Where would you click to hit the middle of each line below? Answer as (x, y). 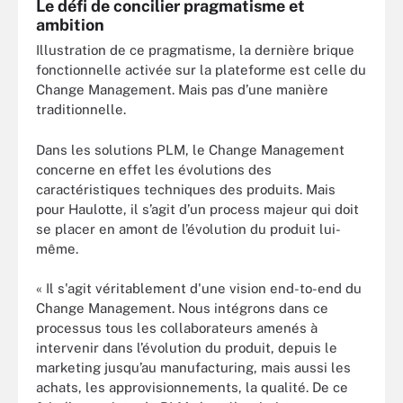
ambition (70, 25)
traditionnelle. (81, 109)
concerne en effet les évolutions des (154, 169)
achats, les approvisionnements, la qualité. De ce (192, 387)
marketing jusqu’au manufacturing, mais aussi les (193, 367)
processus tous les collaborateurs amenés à (177, 328)
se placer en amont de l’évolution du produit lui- (188, 228)
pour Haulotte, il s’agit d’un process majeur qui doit (197, 209)
